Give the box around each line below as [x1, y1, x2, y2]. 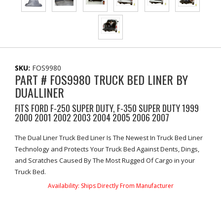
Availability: [47, 182, 81, 190]
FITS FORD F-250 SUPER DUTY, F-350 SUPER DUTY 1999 [15, 102, 199, 114]
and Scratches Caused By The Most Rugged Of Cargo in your [15, 156, 195, 165]
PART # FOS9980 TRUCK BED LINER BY [15, 71, 188, 88]
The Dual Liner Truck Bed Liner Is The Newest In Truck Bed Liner [15, 133, 203, 142]
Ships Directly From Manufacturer [80, 182, 174, 190]
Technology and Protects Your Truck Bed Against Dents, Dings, [15, 145, 199, 153]
